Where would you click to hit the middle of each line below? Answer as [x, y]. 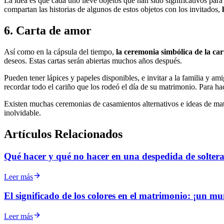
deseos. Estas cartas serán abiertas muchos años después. [93, 61]
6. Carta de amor [48, 31]
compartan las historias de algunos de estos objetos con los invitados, [113, 9]
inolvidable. [22, 113]
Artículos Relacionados [63, 134]
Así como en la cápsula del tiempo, [60, 52]
